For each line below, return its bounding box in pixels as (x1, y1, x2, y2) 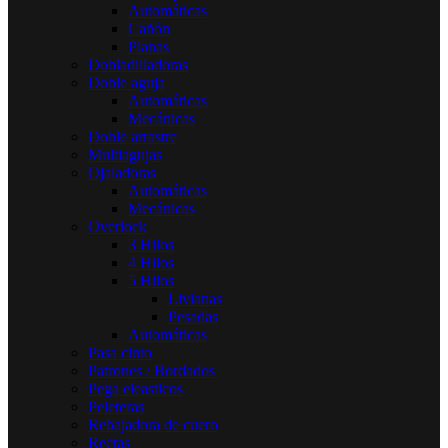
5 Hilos (128, 271, 174, 289)
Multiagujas (88, 145, 162, 163)
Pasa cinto (88, 343, 152, 361)
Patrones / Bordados (88, 361, 215, 379)
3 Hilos (128, 235, 174, 253)
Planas (128, 37, 169, 55)
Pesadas (168, 307, 218, 325)
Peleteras (88, 397, 144, 415)
